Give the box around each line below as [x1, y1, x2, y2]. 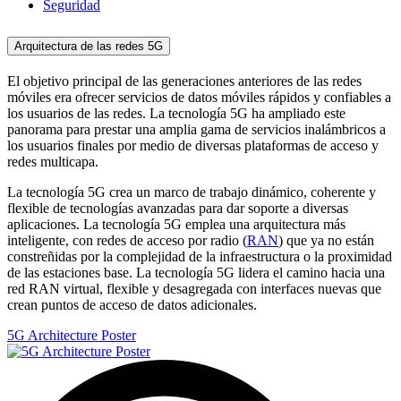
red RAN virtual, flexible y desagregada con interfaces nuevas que [7, 280, 381, 296]
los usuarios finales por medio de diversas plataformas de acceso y [7, 137, 379, 153]
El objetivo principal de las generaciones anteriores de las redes [7, 73, 362, 89]
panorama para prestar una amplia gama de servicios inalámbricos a [7, 121, 386, 137]
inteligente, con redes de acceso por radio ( [7, 232, 247, 248]
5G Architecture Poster [7, 327, 136, 343]
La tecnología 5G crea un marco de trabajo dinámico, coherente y [7, 183, 376, 200]
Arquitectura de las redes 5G [14, 38, 163, 53]
